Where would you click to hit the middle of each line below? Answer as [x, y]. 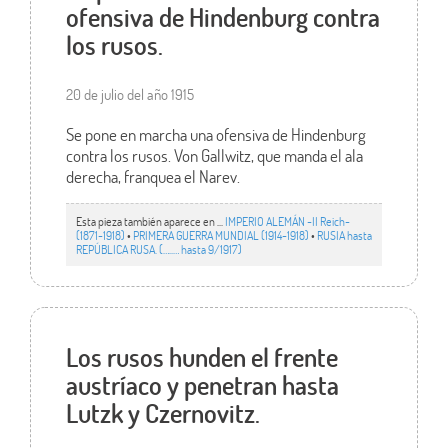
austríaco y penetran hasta [202, 385]
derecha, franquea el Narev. [152, 176]
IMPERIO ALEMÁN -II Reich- [287, 221]
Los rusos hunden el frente [201, 357]
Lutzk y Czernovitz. [162, 413]
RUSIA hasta [344, 235]
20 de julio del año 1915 [129, 93]
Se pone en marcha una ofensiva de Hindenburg [215, 134]
